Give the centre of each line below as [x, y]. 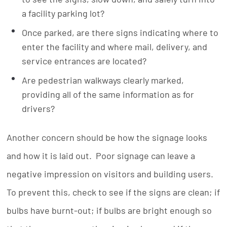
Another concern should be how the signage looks [107, 137]
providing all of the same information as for [108, 94]
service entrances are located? [84, 61]
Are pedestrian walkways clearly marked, [103, 80]
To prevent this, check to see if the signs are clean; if [113, 192]
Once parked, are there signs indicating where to [120, 32]
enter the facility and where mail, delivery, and [115, 47]
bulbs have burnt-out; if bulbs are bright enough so [109, 210]
